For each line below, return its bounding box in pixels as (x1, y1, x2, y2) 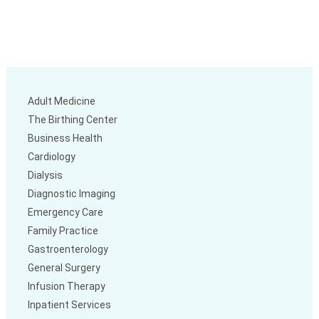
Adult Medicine (27, 95, 95, 108)
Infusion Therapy (27, 281, 105, 293)
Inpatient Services (27, 299, 111, 311)
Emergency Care (27, 206, 103, 219)
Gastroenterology (27, 244, 108, 256)
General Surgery (27, 262, 100, 274)
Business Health (27, 132, 103, 145)
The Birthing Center (27, 114, 117, 126)
